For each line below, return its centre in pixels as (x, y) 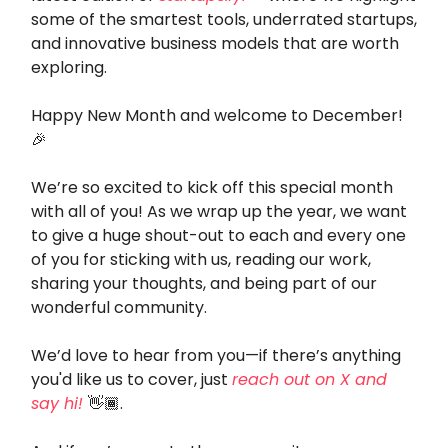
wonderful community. (121, 307)
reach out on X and (309, 379)
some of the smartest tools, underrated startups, (224, 19)
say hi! (57, 403)
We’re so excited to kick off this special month (212, 187)
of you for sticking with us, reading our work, (201, 259)
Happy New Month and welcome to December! (217, 115)
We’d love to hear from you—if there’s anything (216, 355)
